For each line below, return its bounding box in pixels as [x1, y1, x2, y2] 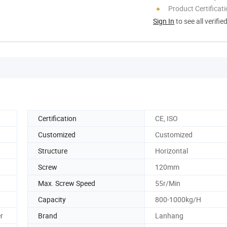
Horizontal [155, 145, 188, 156]
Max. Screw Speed [38, 178, 95, 188]
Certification [38, 113, 77, 123]
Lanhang [155, 210, 183, 220]
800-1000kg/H [155, 194, 201, 204]
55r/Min [155, 178, 180, 188]
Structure [38, 145, 67, 156]
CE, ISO [155, 113, 178, 123]
